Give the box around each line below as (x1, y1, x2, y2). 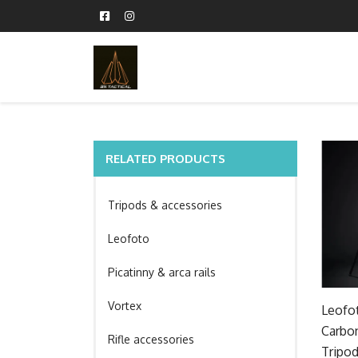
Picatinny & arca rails (108, 265, 216, 279)
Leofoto (108, 232, 149, 245)
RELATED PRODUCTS (105, 151, 225, 166)
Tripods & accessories (108, 198, 222, 212)
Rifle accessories (108, 332, 194, 346)
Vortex (108, 299, 141, 312)
